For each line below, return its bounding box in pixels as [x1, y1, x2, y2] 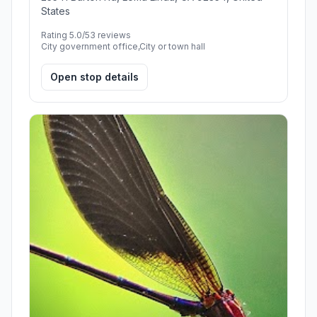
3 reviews [90, 29, 131, 40]
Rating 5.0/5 [41, 29, 90, 40]
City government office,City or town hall [41, 40, 205, 52]
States [41, 4, 70, 17]
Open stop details [50, 70, 139, 83]
